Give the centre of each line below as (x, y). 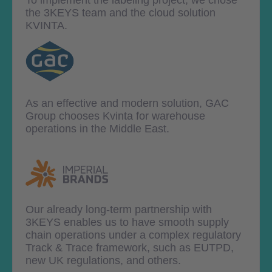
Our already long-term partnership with (119, 209)
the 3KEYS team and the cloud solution (121, 12)
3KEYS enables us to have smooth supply (127, 222)
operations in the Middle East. (97, 128)
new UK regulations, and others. (103, 260)
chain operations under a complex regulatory (133, 235)
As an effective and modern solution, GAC (127, 103)
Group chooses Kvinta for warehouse (115, 116)
